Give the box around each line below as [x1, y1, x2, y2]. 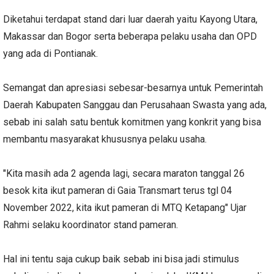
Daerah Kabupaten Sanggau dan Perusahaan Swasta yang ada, [3, 98, 267, 111]
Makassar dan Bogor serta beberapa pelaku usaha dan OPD [3, 30, 257, 42]
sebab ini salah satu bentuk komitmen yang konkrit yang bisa [3, 116, 261, 128]
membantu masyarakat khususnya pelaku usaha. [3, 133, 209, 145]
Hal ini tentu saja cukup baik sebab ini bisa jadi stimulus [3, 253, 239, 265]
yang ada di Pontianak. [3, 47, 100, 59]
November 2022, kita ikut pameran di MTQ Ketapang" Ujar [3, 201, 246, 213]
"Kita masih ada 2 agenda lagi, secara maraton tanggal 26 [3, 167, 245, 179]
